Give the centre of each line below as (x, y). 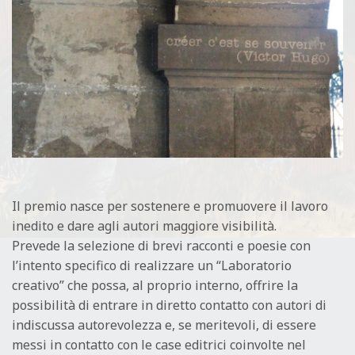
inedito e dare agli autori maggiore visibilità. (144, 226)
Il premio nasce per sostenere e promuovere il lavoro (170, 206)
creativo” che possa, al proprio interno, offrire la (155, 286)
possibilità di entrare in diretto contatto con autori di (169, 305)
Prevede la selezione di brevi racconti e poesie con (161, 246)
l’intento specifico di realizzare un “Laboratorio (152, 266)
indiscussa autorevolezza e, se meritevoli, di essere (164, 325)
